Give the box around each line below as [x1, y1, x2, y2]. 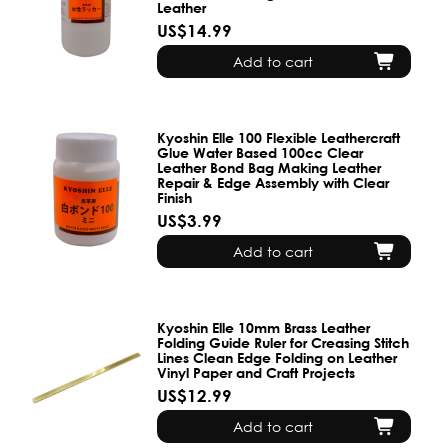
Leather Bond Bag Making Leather [157, 159, 382, 176]
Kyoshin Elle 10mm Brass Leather [157, 319, 371, 337]
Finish [157, 189, 193, 206]
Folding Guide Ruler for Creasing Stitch [157, 334, 410, 352]
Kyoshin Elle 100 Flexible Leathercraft [157, 129, 401, 146]
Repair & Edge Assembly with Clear [157, 174, 390, 191]
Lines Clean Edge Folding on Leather [157, 349, 398, 367]
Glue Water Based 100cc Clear [157, 144, 364, 161]
